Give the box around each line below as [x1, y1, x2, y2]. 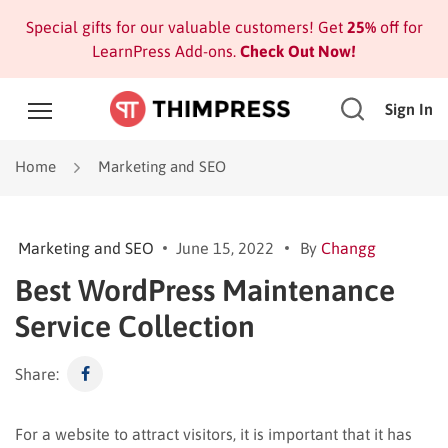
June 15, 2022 [176, 238, 274, 257]
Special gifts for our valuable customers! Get [25, 18, 347, 36]
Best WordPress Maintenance [15, 272, 395, 307]
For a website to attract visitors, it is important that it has [15, 424, 412, 443]
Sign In [385, 100, 433, 118]
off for [375, 18, 423, 36]
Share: [15, 364, 59, 383]
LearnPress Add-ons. [92, 42, 236, 60]
